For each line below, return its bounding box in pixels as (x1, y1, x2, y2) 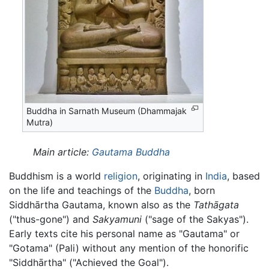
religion (104, 169, 138, 182)
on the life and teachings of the (9, 184, 154, 196)
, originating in (138, 169, 205, 182)
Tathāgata (193, 198, 239, 211)
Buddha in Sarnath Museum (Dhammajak (26, 106, 187, 116)
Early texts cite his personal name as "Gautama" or (9, 227, 240, 240)
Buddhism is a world (9, 169, 104, 182)
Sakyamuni (92, 213, 142, 225)
